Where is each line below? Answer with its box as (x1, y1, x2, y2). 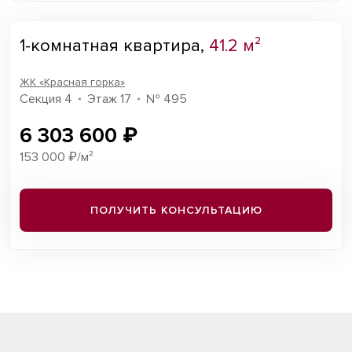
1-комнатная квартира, (20, 35, 209, 57)
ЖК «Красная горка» (20, 75, 125, 89)
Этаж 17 (87, 91, 131, 107)
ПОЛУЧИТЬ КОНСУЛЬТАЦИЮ (90, 203, 262, 217)
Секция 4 (20, 91, 72, 107)
